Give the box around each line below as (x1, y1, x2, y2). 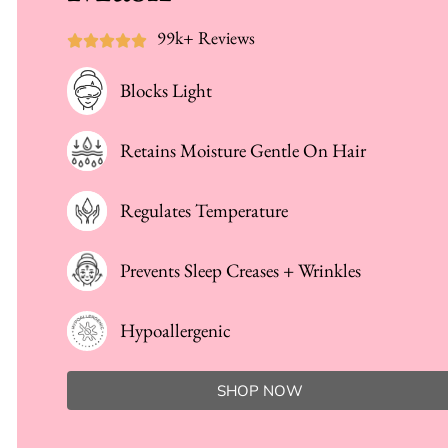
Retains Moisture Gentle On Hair (120, 137, 367, 163)
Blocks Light (120, 77, 213, 103)
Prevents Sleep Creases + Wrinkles (120, 257, 362, 283)
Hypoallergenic (120, 317, 232, 343)
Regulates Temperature (120, 197, 289, 223)
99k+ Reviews (157, 25, 255, 49)
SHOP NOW (216, 380, 303, 400)
